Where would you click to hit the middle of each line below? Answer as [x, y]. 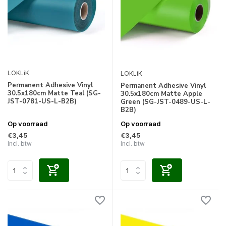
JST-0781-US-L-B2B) [42, 101]
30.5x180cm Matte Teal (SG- [54, 93]
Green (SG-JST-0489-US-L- [165, 102]
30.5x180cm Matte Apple [161, 94]
